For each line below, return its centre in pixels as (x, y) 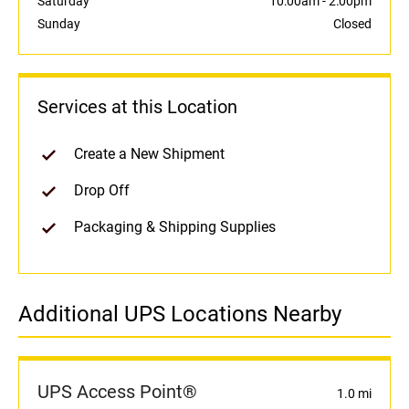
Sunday (59, 24)
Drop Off (102, 191)
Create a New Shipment (149, 154)
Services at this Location (137, 107)
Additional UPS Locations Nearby (180, 315)
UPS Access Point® (117, 392)
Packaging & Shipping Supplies (175, 227)
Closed (352, 24)
